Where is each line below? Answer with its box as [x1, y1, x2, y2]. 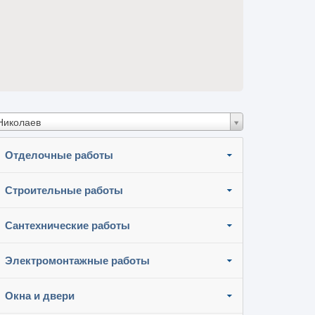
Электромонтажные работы [5, 255, 150, 266]
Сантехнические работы [5, 219, 130, 231]
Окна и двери [5, 290, 75, 302]
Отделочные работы [5, 149, 113, 161]
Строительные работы [5, 184, 123, 196]
